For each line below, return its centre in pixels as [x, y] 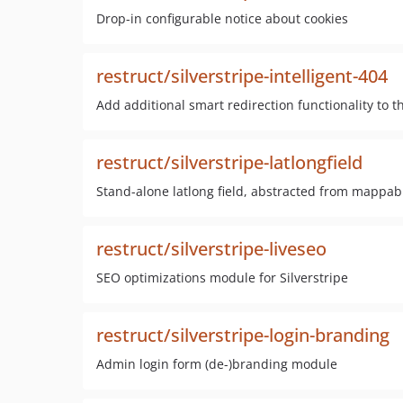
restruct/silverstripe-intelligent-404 [242, 76]
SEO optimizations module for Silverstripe [222, 278]
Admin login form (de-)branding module [217, 364]
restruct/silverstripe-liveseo [211, 249]
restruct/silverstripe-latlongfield [229, 162]
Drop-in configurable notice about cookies [222, 18]
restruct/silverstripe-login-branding [243, 335]
